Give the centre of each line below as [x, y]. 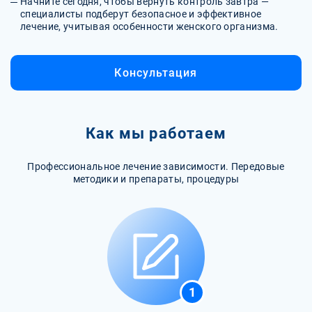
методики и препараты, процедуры [156, 179]
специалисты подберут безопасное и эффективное [141, 14]
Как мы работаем [156, 133]
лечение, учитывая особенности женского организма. [149, 26]
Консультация [156, 72]
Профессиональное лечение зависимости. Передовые [156, 166]
